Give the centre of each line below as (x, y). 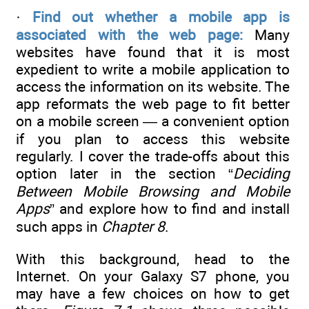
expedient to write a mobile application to (153, 70)
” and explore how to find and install (170, 209)
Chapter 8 (133, 227)
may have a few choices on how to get (153, 293)
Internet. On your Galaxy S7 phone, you (153, 276)
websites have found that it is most (153, 52)
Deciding (261, 174)
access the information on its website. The (153, 87)
